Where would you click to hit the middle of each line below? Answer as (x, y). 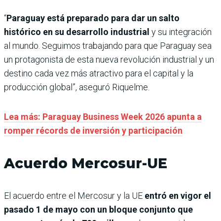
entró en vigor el (177, 195)
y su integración (182, 32)
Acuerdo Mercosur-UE (86, 163)
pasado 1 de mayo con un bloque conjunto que (98, 209)
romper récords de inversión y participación (93, 130)
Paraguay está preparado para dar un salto (93, 18)
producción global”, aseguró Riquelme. (77, 87)
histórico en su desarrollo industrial (78, 32)
